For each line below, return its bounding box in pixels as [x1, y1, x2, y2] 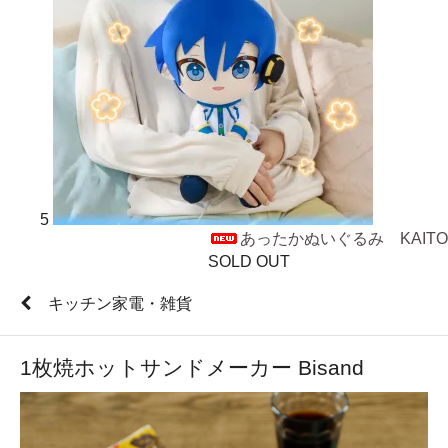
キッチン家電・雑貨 [48, 294, 192, 312]
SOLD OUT [208, 252, 290, 270]
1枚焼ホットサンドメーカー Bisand [20, 355, 364, 379]
